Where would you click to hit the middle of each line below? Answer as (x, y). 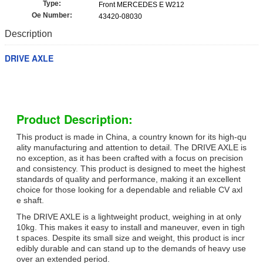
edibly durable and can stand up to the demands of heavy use (131, 249)
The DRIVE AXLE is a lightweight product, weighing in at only (129, 217)
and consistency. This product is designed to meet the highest (131, 169)
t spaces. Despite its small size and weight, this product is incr (131, 238)
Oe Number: (52, 16)
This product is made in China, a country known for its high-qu (131, 137)
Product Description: (75, 119)
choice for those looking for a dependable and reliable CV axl (129, 190)
